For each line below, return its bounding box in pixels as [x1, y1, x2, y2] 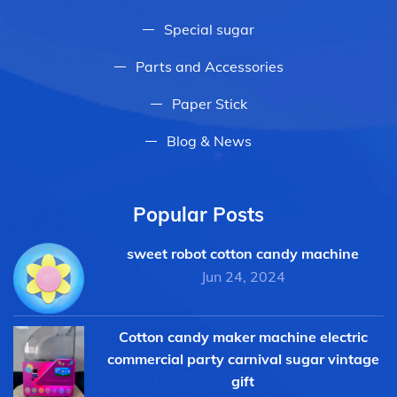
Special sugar [164, 19, 254, 38]
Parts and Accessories [135, 57, 284, 75]
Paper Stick [171, 94, 247, 113]
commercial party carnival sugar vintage [106, 349, 379, 368]
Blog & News [167, 131, 252, 150]
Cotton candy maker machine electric [118, 327, 368, 346]
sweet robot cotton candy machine [127, 244, 359, 262]
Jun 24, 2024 [200, 267, 285, 285]
